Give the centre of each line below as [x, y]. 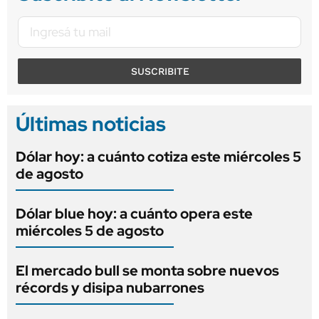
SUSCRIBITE [160, 71]
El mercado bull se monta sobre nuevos [147, 270]
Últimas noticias [91, 124]
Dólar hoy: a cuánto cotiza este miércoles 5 [158, 156]
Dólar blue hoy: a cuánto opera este [134, 213]
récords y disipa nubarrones [110, 287]
